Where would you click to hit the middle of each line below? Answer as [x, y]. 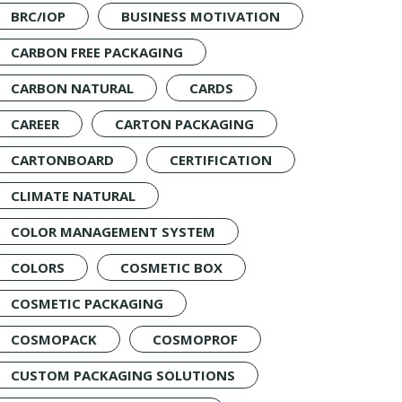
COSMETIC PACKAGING [87, 303]
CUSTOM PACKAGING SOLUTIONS [123, 375]
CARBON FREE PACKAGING [97, 52]
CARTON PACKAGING [184, 124]
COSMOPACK [54, 339]
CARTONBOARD [62, 160]
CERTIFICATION [221, 160]
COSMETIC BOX [171, 267]
